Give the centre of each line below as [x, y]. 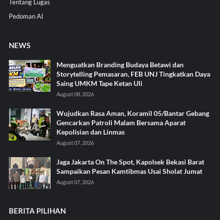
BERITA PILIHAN [37, 210]
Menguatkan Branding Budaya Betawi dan [120, 64]
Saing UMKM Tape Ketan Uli [99, 83]
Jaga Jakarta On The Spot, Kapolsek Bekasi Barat [130, 162]
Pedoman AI [26, 16]
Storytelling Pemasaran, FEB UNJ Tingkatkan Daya [133, 74]
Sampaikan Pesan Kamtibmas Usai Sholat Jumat [129, 171]
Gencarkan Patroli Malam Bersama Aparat [121, 122]
